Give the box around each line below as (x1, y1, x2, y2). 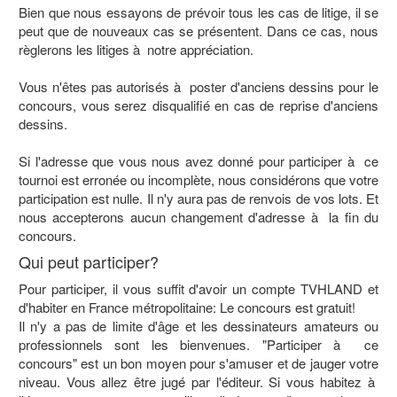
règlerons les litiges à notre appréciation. (19, 40, 253, 58)
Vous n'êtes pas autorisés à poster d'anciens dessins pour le (19, 77, 378, 96)
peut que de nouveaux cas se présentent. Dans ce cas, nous (19, 21, 378, 40)
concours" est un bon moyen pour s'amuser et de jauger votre (19, 354, 378, 372)
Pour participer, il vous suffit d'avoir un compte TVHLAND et (19, 279, 378, 298)
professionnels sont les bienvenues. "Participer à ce (19, 335, 378, 354)
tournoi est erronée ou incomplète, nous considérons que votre (19, 170, 378, 189)
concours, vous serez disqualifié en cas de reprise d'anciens (19, 96, 378, 114)
